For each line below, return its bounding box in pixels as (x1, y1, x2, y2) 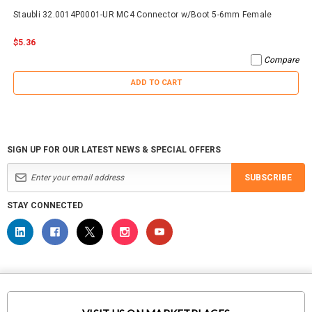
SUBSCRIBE (244, 172, 292, 182)
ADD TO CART (130, 77, 182, 87)
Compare (264, 54, 299, 65)
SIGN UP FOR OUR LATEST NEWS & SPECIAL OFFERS (7, 144, 221, 155)
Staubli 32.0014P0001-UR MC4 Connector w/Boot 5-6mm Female (13, 9, 272, 19)
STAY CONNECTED (7, 200, 83, 210)
